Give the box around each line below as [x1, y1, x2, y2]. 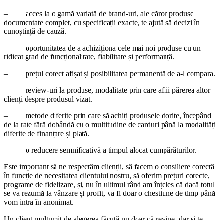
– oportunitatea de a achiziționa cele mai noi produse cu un [4, 43, 201, 52]
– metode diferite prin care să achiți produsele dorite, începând [4, 111, 211, 120]
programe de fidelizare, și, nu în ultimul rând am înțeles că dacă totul [4, 180, 215, 189]
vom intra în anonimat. [4, 197, 76, 206]
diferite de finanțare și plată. [4, 129, 89, 137]
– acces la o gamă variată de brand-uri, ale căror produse [4, 9, 193, 18]
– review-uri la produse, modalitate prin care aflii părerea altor [4, 85, 210, 94]
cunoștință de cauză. [4, 27, 66, 35]
